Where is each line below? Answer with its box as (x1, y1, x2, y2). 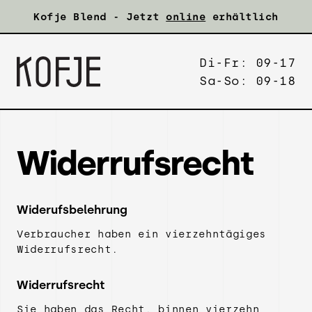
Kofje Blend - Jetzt (33, 11, 166, 23)
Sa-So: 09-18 (199, 74, 295, 88)
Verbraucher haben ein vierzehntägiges (17, 228, 267, 240)
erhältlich (205, 11, 279, 23)
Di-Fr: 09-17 (199, 56, 295, 70)
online (166, 11, 206, 23)
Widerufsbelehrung (17, 203, 127, 217)
